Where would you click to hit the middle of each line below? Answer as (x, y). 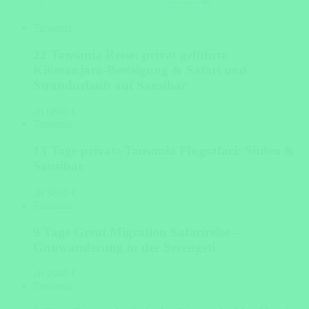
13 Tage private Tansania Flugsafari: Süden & (164, 151)
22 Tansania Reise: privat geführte (130, 54)
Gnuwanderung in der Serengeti (124, 247)
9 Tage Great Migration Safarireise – (137, 232)
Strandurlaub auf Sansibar (110, 85)
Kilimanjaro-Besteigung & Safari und (140, 70)
